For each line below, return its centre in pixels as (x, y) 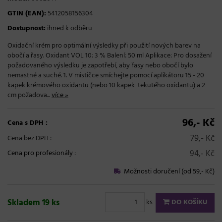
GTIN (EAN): (27, 14)
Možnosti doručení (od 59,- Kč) (168, 172)
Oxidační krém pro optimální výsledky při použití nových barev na (104, 46)
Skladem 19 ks (33, 203)
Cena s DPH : (28, 123)
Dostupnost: (27, 29)
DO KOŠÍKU (188, 202)
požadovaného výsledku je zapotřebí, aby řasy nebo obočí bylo (100, 66)
